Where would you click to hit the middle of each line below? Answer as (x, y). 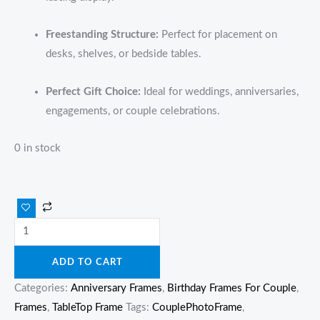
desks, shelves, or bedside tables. (123, 54)
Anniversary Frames (116, 289)
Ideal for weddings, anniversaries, (219, 91)
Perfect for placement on (217, 35)
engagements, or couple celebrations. (132, 111)
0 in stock (37, 149)
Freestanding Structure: (102, 35)
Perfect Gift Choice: (93, 91)
